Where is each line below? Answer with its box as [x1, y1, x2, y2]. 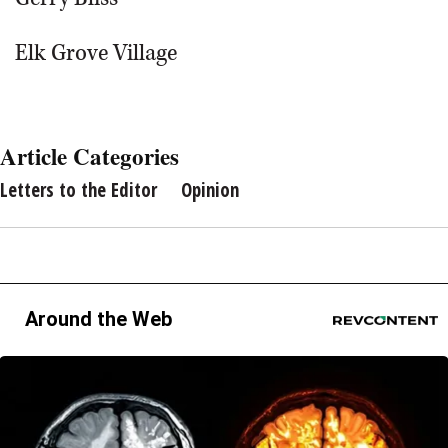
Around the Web [25, 307, 172, 331]
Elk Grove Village [15, 38, 177, 68]
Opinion [181, 177, 239, 203]
